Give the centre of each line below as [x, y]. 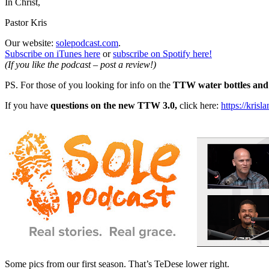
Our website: [30, 43]
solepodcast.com [87, 43]
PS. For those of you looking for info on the [89, 85]
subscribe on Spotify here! [162, 54]
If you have [28, 106]
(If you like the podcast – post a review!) [80, 65]
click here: [199, 106]
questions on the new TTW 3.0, [114, 106]
